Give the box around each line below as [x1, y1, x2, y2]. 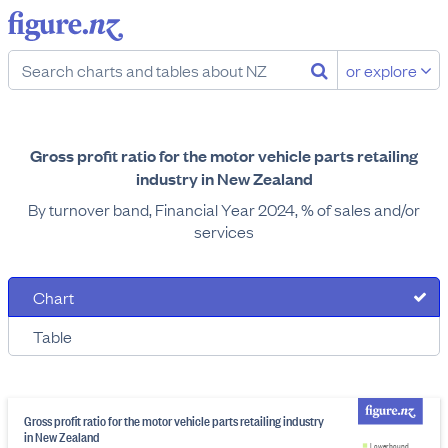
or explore [346, 59, 420, 81]
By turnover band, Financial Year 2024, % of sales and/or [28, 198, 420, 220]
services [194, 220, 254, 242]
